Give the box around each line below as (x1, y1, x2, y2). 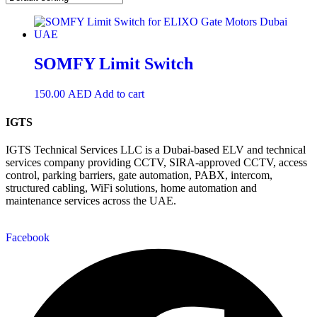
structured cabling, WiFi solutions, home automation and (6, 181, 257, 194)
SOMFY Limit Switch (34, 54, 193, 74)
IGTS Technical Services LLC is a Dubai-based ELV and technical (6, 143, 306, 156)
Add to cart (94, 88, 144, 100)
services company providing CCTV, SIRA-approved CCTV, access (6, 156, 307, 168)
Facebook (6, 231, 50, 243)
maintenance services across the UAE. (6, 194, 176, 207)
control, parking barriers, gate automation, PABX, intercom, (6, 168, 272, 181)
